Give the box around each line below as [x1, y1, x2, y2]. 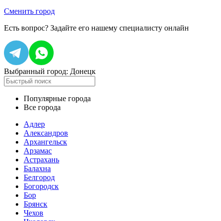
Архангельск [24, 138, 67, 146]
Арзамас [24, 147, 52, 155]
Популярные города [24, 94, 91, 103]
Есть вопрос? [4, 24, 50, 32]
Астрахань [24, 155, 59, 164]
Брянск [24, 200, 47, 208]
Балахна [24, 164, 51, 173]
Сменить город [4, 7, 55, 15]
